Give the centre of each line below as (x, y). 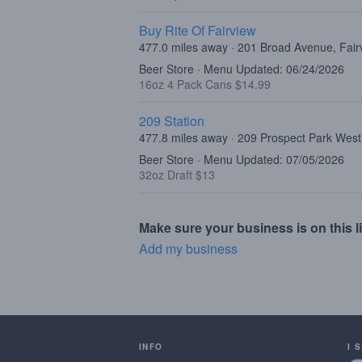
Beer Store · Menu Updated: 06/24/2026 (242, 69)
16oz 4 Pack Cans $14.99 (205, 84)
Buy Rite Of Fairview (198, 30)
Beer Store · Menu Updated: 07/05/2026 (242, 159)
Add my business (188, 248)
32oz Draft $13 (177, 175)
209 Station (172, 121)
